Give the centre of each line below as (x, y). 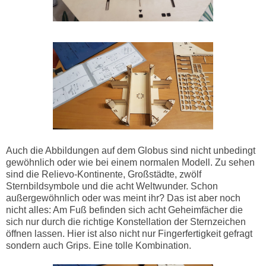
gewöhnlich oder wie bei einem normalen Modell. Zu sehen (130, 162)
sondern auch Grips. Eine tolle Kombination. (99, 245)
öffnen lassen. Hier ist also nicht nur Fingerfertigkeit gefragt (129, 233)
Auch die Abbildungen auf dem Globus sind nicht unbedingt (131, 150)
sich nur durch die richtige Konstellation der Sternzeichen (126, 221)
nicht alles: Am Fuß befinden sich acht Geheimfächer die (124, 210)
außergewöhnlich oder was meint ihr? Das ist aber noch (123, 198)
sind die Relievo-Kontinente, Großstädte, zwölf (104, 174)
